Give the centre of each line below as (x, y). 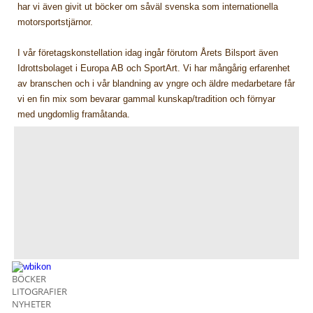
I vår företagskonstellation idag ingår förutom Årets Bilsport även (148, 53)
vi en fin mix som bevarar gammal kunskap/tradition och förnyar (147, 99)
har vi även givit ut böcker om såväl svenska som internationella (148, 7)
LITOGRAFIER (40, 292)
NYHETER (32, 304)
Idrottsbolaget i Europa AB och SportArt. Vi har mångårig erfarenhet (154, 68)
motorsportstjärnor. (57, 22)
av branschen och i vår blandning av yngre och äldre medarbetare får (156, 84)
